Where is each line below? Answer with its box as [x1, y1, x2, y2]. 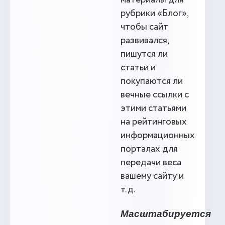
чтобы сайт [121, 20, 168, 34]
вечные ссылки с [121, 88, 189, 102]
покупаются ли [121, 74, 183, 88]
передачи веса [121, 156, 181, 170]
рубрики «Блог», [121, 7, 188, 21]
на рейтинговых [121, 115, 187, 129]
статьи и [121, 61, 156, 75]
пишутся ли [121, 47, 168, 61]
